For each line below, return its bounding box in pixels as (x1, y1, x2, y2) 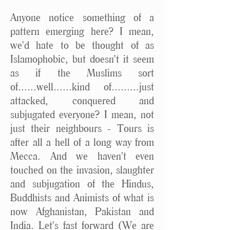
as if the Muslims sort (10, 66, 154, 79)
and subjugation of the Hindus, (10, 177, 154, 190)
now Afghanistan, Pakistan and (10, 205, 154, 218)
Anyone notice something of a (10, 11, 154, 24)
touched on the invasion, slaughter (10, 163, 154, 176)
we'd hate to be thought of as (10, 39, 154, 51)
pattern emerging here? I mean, (10, 25, 154, 37)
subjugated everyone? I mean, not (10, 108, 154, 121)
